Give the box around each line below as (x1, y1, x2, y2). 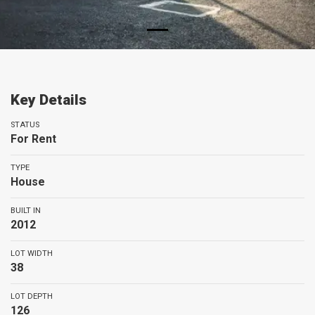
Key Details (11, 91, 86, 108)
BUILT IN (11, 206, 41, 215)
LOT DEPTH (11, 292, 53, 301)
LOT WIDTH (11, 249, 53, 258)
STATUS (11, 120, 39, 129)
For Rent (11, 132, 56, 146)
